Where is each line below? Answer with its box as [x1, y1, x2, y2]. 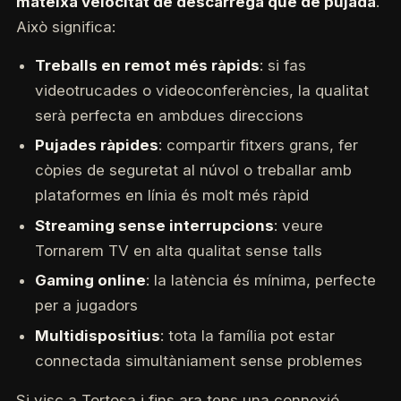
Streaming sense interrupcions [34, 216, 274, 235]
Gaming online [34, 271, 146, 290]
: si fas [259, 55, 306, 74]
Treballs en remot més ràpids [34, 55, 260, 74]
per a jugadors [34, 296, 138, 315]
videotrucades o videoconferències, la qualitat [34, 81, 369, 99]
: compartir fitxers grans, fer [158, 136, 358, 155]
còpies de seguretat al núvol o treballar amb [34, 161, 352, 180]
